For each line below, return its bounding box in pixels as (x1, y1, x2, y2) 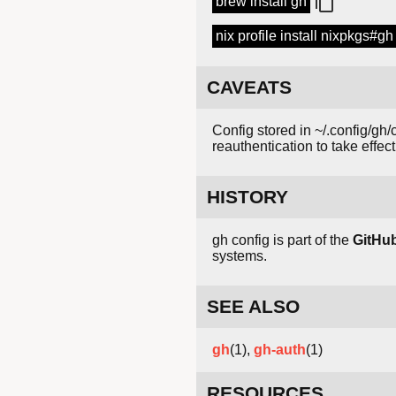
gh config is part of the (212, 232, 353, 248)
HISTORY (207, 187, 288, 208)
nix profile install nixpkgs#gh (216, 28, 393, 44)
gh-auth (254, 342, 306, 358)
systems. (212, 248, 267, 264)
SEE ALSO (207, 296, 300, 317)
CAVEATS (207, 77, 292, 98)
